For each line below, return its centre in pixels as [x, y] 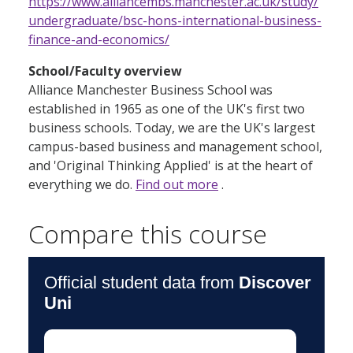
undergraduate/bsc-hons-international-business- [175, 21]
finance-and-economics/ [99, 40]
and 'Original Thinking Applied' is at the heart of [171, 166]
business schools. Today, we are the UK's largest [172, 128]
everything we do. [82, 185]
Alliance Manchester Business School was [150, 90]
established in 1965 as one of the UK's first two [167, 109]
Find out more [177, 185]
